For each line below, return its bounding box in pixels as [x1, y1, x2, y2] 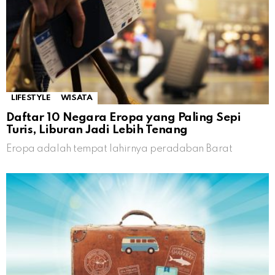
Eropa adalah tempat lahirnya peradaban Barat [6, 144, 233, 155]
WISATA [60, 94, 93, 103]
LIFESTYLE [11, 94, 51, 103]
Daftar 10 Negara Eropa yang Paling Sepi [6, 112, 241, 124]
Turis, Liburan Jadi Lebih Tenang [6, 124, 188, 136]
